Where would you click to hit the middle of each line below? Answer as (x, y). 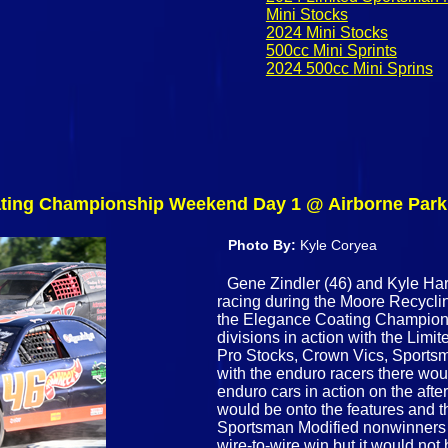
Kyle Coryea (339, 245)
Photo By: (264, 245)
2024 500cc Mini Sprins (349, 69)
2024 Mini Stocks (326, 33)
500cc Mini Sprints (331, 51)
